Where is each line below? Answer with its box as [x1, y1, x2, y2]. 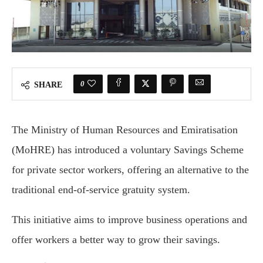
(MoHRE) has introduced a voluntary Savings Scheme [12, 144, 244, 156]
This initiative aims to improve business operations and [12, 214, 247, 226]
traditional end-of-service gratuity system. [12, 184, 190, 196]
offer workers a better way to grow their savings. [12, 234, 220, 246]
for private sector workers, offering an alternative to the [12, 164, 249, 176]
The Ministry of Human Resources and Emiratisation [12, 124, 238, 136]
